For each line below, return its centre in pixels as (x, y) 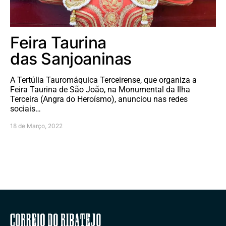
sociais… (25, 108)
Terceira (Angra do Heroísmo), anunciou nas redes (99, 99)
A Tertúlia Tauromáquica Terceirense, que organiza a (103, 80)
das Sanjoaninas (71, 59)
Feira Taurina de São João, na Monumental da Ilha (100, 89)
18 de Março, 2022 (36, 126)
